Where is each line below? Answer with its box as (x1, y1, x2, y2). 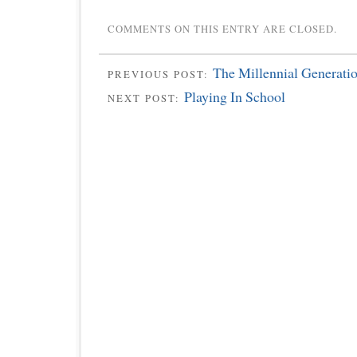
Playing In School (184, 87, 285, 107)
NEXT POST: (108, 91, 184, 106)
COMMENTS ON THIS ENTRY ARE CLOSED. (108, 21, 337, 36)
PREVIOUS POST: (108, 66, 213, 81)
